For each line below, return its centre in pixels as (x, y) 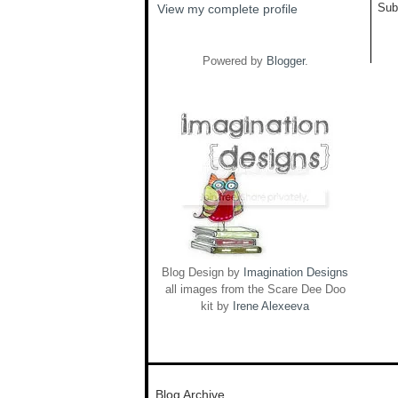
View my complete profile (227, 9)
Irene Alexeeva (271, 306)
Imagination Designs (296, 272)
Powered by (234, 61)
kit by (217, 306)
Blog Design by (203, 272)
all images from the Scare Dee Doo (255, 289)
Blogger (285, 61)
